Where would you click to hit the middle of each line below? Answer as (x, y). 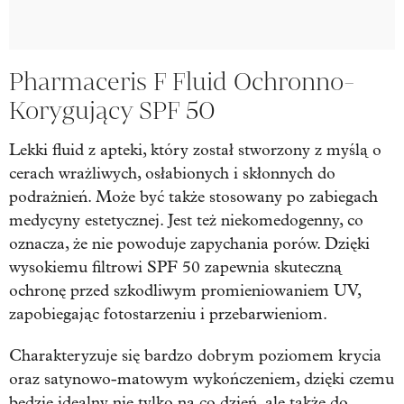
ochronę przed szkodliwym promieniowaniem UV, (185, 290)
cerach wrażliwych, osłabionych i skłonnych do (172, 173)
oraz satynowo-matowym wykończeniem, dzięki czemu (202, 379)
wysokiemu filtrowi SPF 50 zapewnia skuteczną (175, 267)
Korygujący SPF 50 (112, 110)
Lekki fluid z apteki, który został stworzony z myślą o (195, 150)
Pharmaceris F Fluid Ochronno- (182, 81)
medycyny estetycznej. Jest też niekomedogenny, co (186, 220)
